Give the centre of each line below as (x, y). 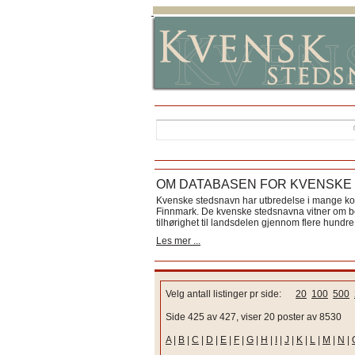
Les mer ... (178, 241)
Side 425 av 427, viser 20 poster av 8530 (254, 317)
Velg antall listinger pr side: (231, 294)
